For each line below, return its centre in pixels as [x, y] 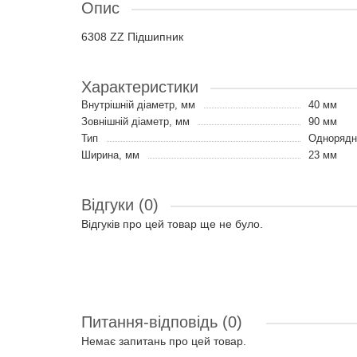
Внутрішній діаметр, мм [138, 105]
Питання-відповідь [152, 322]
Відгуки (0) [120, 205]
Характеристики [140, 87]
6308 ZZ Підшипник [132, 37]
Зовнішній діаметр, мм [135, 122]
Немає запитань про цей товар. [164, 341]
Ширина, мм [110, 155]
